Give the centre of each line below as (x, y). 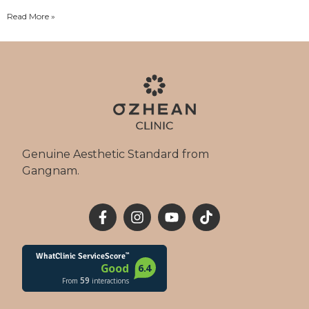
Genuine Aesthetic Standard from (116, 154)
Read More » (31, 16)
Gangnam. (51, 171)
